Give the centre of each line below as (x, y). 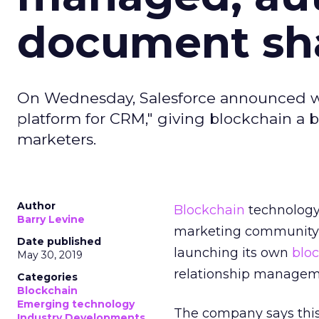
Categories (47, 277)
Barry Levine (51, 219)
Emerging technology (76, 304)
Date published (59, 241)
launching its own (233, 253)
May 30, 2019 (50, 255)
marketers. (57, 139)
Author (36, 206)
